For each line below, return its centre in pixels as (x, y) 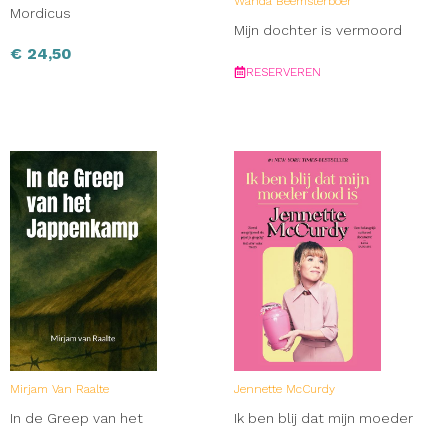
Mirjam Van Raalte (59, 388)
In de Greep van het (76, 417)
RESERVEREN (283, 71)
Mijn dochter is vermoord (318, 29)
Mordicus (40, 12)
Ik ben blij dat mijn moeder (323, 417)
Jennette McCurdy (284, 388)
